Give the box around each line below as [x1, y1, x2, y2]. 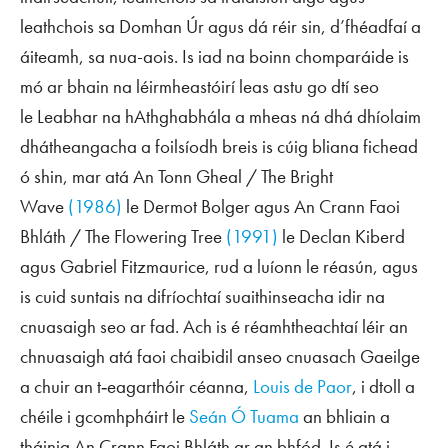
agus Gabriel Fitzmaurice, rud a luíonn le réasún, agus [20, 253, 418, 279]
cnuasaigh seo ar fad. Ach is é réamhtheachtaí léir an [20, 313, 408, 339]
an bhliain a [299, 403, 390, 429]
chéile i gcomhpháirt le [20, 403, 189, 429]
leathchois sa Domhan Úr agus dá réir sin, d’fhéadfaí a [20, 13, 421, 39]
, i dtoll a [352, 373, 415, 399]
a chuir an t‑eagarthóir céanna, [20, 373, 253, 399]
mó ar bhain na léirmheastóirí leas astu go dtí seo [20, 73, 379, 99]
